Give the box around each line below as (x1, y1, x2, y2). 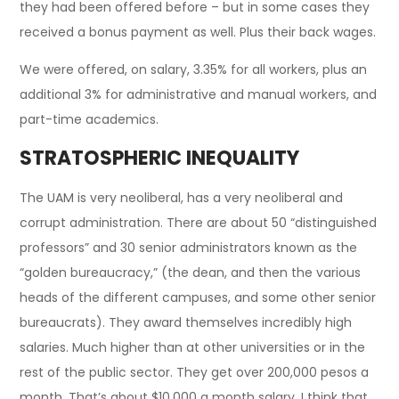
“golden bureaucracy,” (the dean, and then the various (20, 263, 362, 281)
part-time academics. (20, 110, 159, 128)
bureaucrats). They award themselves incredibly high (20, 313, 353, 331)
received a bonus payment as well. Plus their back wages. (20, 22, 377, 41)
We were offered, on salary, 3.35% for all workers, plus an (20, 60, 368, 78)
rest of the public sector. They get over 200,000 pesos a (20, 362, 370, 381)
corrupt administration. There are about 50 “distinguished (20, 213, 378, 232)
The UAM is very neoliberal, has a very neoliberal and (20, 188, 344, 207)
